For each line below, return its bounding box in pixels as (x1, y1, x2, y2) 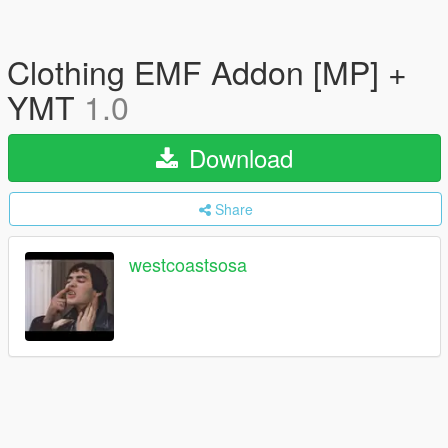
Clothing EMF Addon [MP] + (7, 48, 407, 94)
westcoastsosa (129, 251, 247, 278)
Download (182, 140, 293, 175)
